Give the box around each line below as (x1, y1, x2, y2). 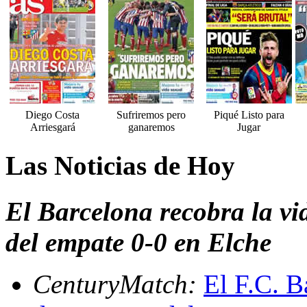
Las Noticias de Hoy (5, 151, 235, 181)
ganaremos (127, 121, 175, 134)
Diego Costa (25, 109, 79, 121)
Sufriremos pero (116, 109, 186, 121)
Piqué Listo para (213, 109, 284, 121)
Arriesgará (29, 121, 75, 134)
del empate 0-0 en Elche (5, 227, 271, 257)
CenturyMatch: (33, 269, 204, 299)
